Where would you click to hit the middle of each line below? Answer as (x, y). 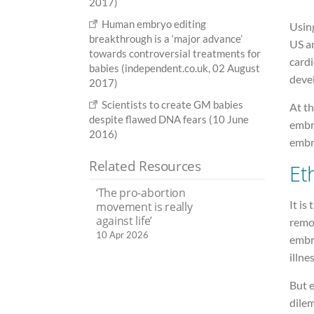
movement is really (144, 207)
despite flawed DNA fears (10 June (169, 120)
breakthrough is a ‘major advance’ (166, 39)
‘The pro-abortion (141, 193)
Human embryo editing (154, 24)
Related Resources (145, 166)
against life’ (124, 221)
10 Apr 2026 (122, 235)
